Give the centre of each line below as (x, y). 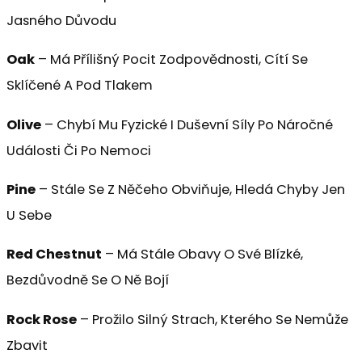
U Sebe (29, 215)
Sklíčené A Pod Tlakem (80, 86)
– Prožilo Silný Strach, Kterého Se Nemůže (213, 319)
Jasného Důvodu (61, 20)
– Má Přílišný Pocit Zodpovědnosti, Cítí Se (171, 60)
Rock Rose (42, 319)
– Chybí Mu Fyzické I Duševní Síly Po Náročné (187, 124)
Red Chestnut (54, 255)
